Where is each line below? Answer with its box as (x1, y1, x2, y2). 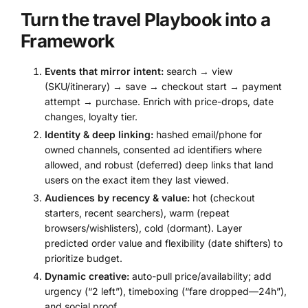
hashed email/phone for (153, 128, 262, 140)
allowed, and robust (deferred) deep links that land (45, 158, 274, 170)
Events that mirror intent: (45, 65, 164, 77)
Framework (21, 30, 115, 52)
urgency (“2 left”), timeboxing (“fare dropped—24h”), (45, 285, 287, 298)
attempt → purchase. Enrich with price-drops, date (45, 95, 274, 107)
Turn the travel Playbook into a (21, 8, 271, 30)
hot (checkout (190, 191, 255, 203)
